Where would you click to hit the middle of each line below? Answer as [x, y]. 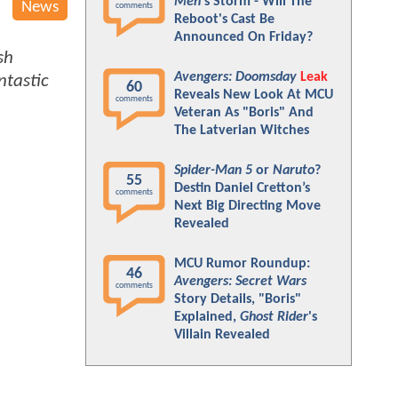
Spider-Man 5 [213, 171]
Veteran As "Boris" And [244, 113]
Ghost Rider [274, 317]
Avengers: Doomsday [235, 77]
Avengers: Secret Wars [240, 282]
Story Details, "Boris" [238, 299]
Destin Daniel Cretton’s [242, 188]
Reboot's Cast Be [224, 20]
